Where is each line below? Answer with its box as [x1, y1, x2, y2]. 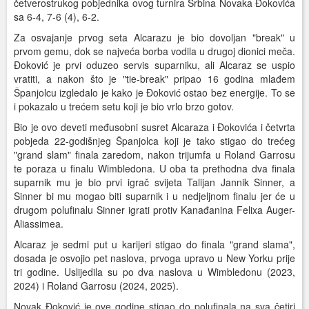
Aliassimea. [14, 217, 63, 231]
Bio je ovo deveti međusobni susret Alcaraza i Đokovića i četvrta [14, 120, 295, 134]
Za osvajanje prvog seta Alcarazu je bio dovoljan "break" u [14, 30, 295, 45]
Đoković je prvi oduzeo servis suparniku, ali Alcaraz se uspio [14, 58, 295, 72]
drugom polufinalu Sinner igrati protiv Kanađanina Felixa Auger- [14, 203, 295, 217]
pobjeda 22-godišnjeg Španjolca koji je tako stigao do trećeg [14, 134, 295, 148]
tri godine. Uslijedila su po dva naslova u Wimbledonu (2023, [14, 265, 295, 279]
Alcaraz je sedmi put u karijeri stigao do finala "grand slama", [14, 237, 295, 252]
